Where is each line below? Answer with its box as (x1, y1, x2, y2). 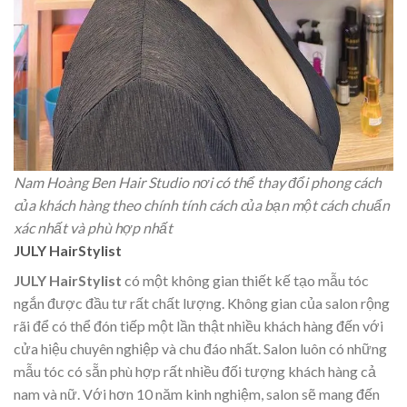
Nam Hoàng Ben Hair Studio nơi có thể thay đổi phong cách (14, 174, 382, 192)
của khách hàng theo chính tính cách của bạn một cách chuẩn (14, 196, 390, 214)
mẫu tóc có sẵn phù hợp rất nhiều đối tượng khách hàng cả (14, 362, 376, 381)
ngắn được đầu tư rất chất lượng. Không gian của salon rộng (14, 294, 390, 313)
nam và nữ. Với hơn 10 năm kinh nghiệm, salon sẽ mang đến (14, 385, 380, 403)
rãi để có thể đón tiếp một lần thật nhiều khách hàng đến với (14, 317, 383, 335)
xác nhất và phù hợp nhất (14, 219, 173, 237)
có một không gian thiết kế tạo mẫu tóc (122, 272, 369, 290)
